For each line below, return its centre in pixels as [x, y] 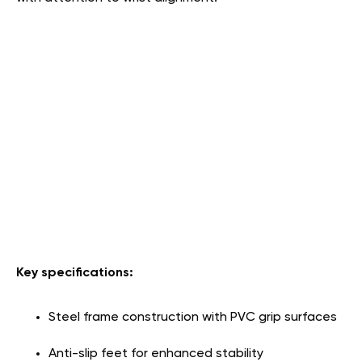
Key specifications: [75, 273]
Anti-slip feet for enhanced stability [156, 354]
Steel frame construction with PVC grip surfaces [193, 317]
